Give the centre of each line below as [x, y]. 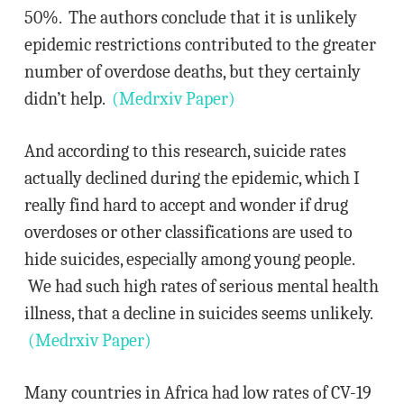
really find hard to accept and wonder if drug [186, 205]
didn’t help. [68, 99]
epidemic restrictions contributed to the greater [200, 45]
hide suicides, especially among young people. [189, 259]
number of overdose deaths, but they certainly [192, 72]
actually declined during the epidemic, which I [192, 178]
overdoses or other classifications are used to [188, 232]
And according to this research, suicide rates [185, 151]
